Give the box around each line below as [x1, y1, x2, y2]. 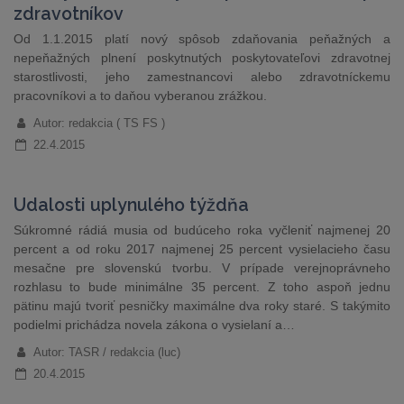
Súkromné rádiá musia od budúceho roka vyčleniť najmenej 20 [14, 223, 390, 237]
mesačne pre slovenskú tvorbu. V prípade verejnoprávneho [14, 261, 390, 275]
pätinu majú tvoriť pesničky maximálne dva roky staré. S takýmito [14, 298, 390, 313]
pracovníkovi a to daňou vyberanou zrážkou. [14, 88, 267, 103]
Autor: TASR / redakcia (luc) [32, 345, 180, 359]
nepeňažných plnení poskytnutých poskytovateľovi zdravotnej [14, 50, 390, 65]
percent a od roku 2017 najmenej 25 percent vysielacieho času [14, 242, 390, 256]
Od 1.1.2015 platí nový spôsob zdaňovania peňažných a [14, 32, 390, 46]
